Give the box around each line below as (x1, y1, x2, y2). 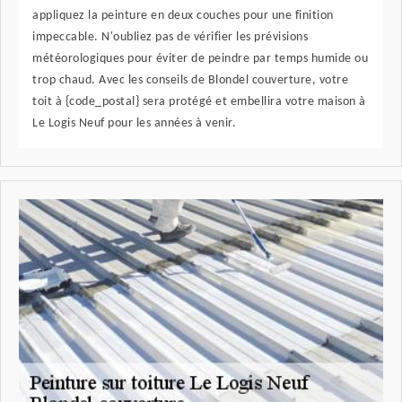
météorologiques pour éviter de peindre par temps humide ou (32, 52, 368, 66)
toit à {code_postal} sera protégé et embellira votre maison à (32, 95, 366, 109)
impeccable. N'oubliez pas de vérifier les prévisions (32, 31, 308, 45)
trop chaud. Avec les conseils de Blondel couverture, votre (32, 74, 348, 88)
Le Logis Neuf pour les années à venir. (32, 117, 236, 131)
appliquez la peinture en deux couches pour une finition (32, 9, 334, 23)
